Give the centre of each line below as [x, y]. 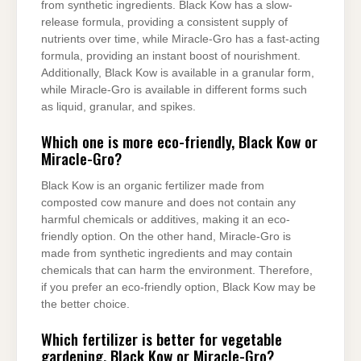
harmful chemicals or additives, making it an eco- [166, 219]
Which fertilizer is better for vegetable [162, 339]
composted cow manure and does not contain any [168, 202]
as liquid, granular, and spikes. [118, 106]
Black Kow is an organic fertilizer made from [153, 185]
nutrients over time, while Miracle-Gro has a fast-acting [180, 39]
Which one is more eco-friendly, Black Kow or [179, 141]
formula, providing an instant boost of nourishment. [171, 56]
